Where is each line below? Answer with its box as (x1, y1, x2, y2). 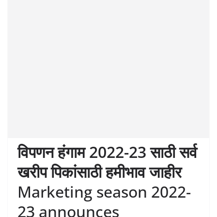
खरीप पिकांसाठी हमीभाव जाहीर (17, 161, 182, 182)
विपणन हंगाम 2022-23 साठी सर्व (17, 141, 197, 162)
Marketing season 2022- (17, 181, 191, 202)
